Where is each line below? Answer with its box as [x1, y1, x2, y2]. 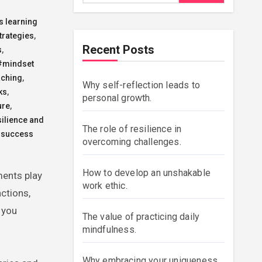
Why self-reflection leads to [82, 80, 201, 91]
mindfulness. [82, 224, 136, 235]
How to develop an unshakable [82, 167, 211, 178]
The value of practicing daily [82, 211, 200, 222]
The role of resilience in [82, 123, 182, 135]
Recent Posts [82, 43, 154, 57]
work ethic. [82, 180, 127, 191]
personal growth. [82, 92, 152, 104]
